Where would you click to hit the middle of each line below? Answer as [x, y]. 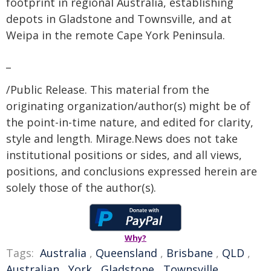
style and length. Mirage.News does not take [122, 139]
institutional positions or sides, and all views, [124, 155]
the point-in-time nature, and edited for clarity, [130, 122]
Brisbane [190, 253]
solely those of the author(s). [81, 188]
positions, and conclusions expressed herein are [132, 171]
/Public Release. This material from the [108, 90]
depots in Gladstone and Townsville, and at [119, 19]
